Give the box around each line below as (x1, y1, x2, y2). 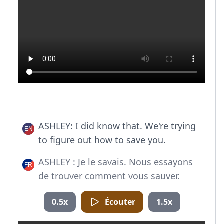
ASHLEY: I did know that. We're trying (38, 120, 196, 132)
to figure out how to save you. (38, 134, 166, 146)
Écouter (104, 196, 135, 207)
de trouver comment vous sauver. (38, 170, 180, 182)
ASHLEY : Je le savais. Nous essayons (38, 156, 193, 168)
